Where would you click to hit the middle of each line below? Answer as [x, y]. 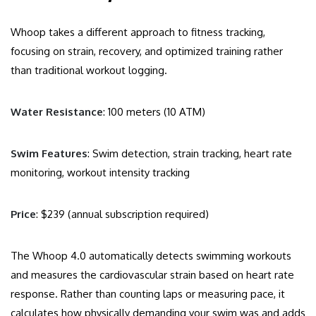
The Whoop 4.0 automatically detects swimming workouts [151, 256]
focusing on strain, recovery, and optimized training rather [147, 51]
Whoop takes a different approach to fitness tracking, [138, 32]
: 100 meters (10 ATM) [154, 112]
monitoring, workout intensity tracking [100, 173]
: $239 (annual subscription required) [122, 214]
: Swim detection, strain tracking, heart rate [190, 154]
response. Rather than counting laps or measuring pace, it [148, 294]
